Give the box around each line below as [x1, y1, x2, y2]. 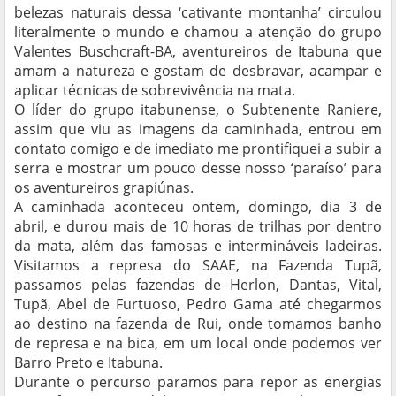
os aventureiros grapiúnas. [14, 178, 194, 198]
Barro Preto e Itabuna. [14, 353, 163, 373]
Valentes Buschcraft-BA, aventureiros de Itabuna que [14, 42, 382, 62]
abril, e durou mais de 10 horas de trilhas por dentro [14, 217, 382, 237]
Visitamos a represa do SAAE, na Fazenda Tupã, [14, 255, 382, 276]
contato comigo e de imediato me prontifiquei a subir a [14, 139, 382, 159]
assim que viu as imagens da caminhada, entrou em [14, 119, 382, 140]
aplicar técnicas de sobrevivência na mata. [14, 80, 295, 101]
